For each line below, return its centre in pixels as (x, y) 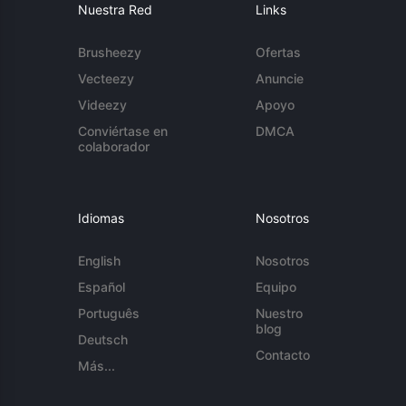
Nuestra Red (116, 10)
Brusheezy (110, 52)
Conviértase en (123, 131)
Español (102, 287)
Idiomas (101, 218)
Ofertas (278, 52)
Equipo (275, 287)
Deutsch (103, 339)
